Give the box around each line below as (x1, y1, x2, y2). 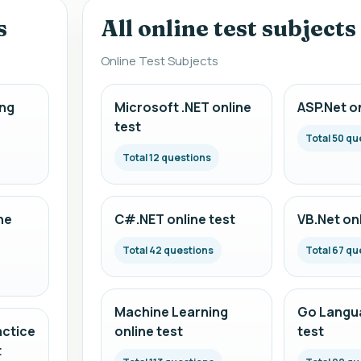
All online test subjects (101, 15, 357, 42)
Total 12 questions (122, 151, 212, 164)
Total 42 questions (122, 243, 214, 257)
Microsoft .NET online (114, 98, 252, 116)
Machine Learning (114, 303, 229, 321)
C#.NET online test (114, 210, 236, 228)
